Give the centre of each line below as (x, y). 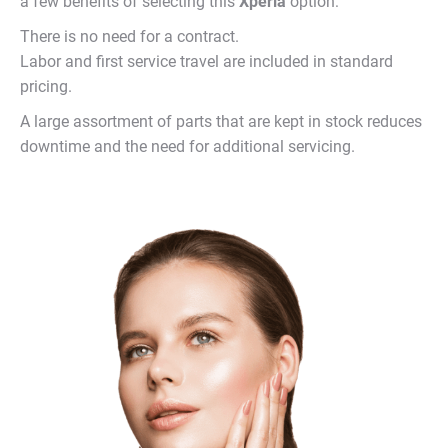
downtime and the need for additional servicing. (187, 146)
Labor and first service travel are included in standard (206, 61)
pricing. (46, 86)
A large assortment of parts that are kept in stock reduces (221, 121)
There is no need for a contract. (129, 36)
